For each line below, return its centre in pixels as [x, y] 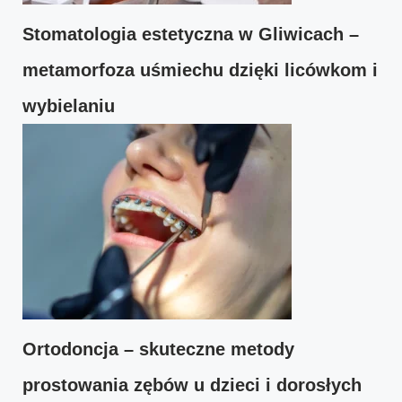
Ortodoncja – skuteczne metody [158, 349]
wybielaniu [69, 105]
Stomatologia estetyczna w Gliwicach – [191, 34]
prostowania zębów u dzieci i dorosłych [192, 385]
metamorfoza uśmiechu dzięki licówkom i [200, 70]
